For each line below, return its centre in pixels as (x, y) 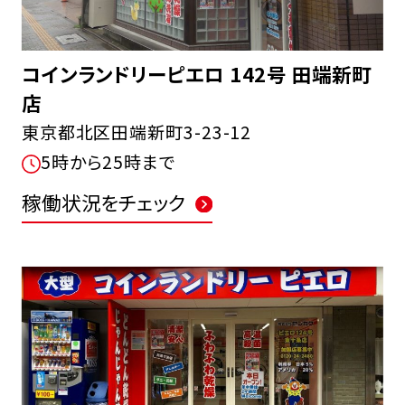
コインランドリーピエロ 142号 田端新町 (196, 73)
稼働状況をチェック (104, 202)
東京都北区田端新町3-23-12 (137, 132)
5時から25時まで (108, 161)
